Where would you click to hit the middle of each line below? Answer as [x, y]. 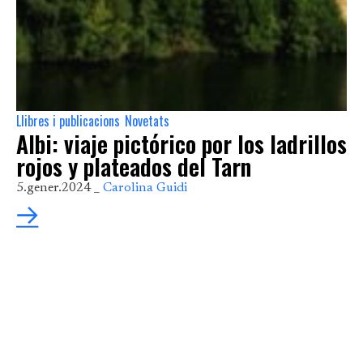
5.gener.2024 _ [58, 188]
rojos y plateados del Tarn [134, 167]
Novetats [147, 121]
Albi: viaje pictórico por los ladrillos [181, 144]
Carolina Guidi [145, 188]
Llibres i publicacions [68, 121]
